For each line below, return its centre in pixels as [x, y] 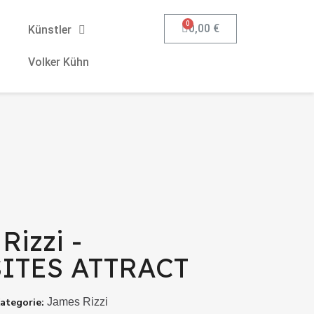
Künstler [49, 30]
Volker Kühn [58, 62]
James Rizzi [77, 301]
